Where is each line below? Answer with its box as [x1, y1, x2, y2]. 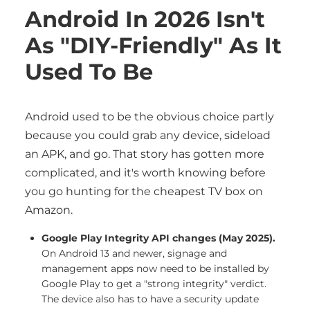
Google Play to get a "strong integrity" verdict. [42, 277, 266, 290]
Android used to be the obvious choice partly [25, 110, 274, 123]
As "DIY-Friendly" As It [25, 32, 282, 59]
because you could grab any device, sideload [25, 129, 271, 142]
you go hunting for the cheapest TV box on [25, 185, 263, 198]
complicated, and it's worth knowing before [25, 166, 266, 179]
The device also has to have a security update [42, 293, 259, 305]
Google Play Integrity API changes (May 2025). [42, 232, 275, 244]
